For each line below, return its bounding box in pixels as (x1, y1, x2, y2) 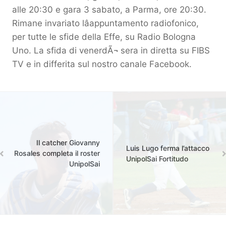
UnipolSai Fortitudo (126, 154, 188, 163)
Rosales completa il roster (14, 149, 100, 158)
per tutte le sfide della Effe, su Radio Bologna (12, 32, 196, 42)
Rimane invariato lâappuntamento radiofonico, (12, 18, 199, 29)
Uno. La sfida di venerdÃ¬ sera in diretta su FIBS (12, 45, 210, 56)
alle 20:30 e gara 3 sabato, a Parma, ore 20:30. (12, 5, 206, 15)
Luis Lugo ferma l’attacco (126, 143, 209, 152)
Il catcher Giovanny (36, 138, 100, 147)
